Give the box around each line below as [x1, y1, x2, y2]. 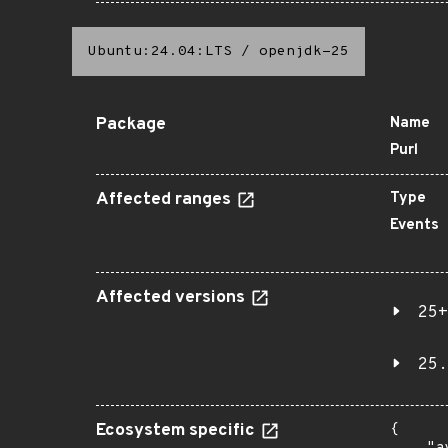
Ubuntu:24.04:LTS [88, 43, 232, 60]
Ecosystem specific [96, 420, 259, 442]
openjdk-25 [259, 43, 349, 60]
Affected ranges [96, 189, 235, 211]
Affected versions [96, 287, 249, 309]
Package [96, 114, 166, 136]
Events [390, 216, 439, 235]
